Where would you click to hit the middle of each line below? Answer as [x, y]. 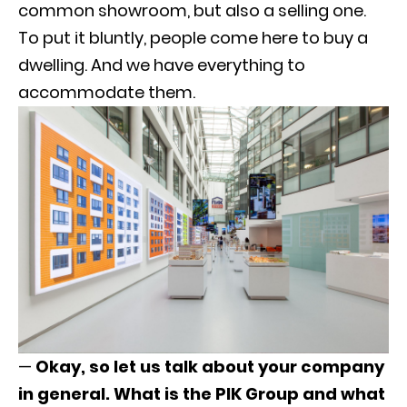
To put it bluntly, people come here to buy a [193, 37]
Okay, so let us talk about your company [208, 366]
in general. [64, 393]
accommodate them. [107, 92]
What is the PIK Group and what [249, 393]
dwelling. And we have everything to [162, 65]
